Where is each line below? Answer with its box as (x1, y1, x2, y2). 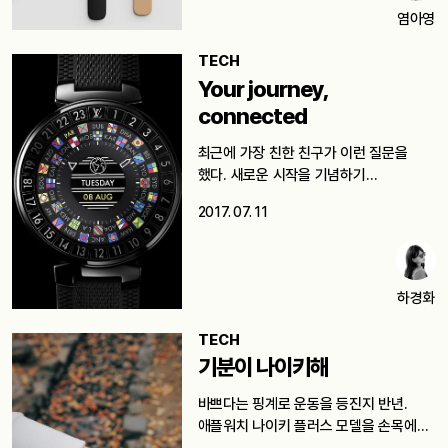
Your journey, (197, 75, 329, 102)
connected (197, 102, 307, 129)
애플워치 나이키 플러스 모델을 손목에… (197, 417, 429, 436)
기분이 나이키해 (197, 354, 328, 381)
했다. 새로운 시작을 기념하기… (197, 165, 378, 184)
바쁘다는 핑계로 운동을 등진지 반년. (197, 395, 408, 414)
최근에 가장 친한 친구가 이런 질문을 (197, 143, 408, 162)
